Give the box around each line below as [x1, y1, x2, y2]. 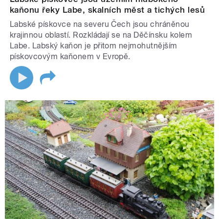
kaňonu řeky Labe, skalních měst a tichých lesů [10, 5, 205, 15]
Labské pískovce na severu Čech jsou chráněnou [10, 20, 190, 29]
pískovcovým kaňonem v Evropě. [10, 52, 131, 62]
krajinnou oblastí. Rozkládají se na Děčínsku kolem [10, 30, 193, 40]
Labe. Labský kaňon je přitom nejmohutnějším [10, 41, 177, 51]
